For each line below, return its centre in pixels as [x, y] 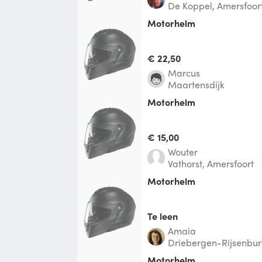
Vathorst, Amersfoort [211, 163]
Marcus [188, 73]
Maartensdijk [196, 84]
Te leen [163, 216]
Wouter [187, 151]
